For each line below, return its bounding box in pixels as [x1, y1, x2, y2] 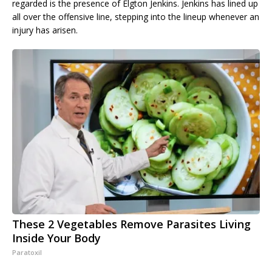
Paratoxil [12, 248, 42, 257]
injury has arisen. [12, 24, 78, 36]
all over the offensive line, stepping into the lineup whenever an [12, 11, 259, 23]
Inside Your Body [12, 231, 101, 246]
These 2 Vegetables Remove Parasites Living [12, 217, 251, 232]
